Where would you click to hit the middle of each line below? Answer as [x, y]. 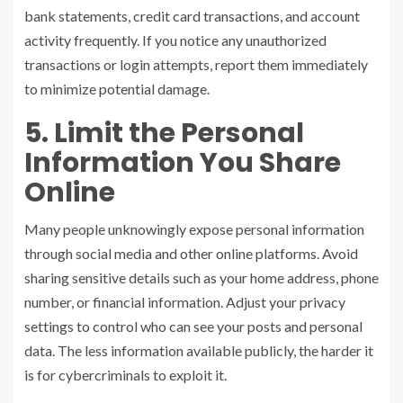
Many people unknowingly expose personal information [194, 228]
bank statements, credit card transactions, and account [192, 15]
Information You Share [183, 162]
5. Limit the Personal [164, 133]
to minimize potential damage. [117, 88]
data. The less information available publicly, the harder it [199, 350]
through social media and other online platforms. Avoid [191, 253]
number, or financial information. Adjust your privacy [185, 301]
